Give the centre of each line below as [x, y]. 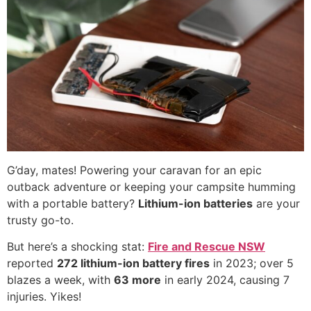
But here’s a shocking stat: [77, 247]
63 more [137, 280]
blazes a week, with [60, 280]
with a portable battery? [73, 203]
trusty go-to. [40, 220]
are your [276, 203]
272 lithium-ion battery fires [133, 263]
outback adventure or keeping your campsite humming [151, 186]
